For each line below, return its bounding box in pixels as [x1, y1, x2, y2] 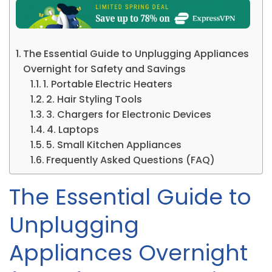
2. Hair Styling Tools [46, 92, 143, 106]
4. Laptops [47, 122, 100, 137]
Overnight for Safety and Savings [23, 61, 186, 76]
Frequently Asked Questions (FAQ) [46, 152, 216, 167]
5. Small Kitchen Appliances [46, 137, 182, 152]
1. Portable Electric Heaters [43, 76, 173, 91]
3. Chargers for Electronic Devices [46, 107, 212, 121]
